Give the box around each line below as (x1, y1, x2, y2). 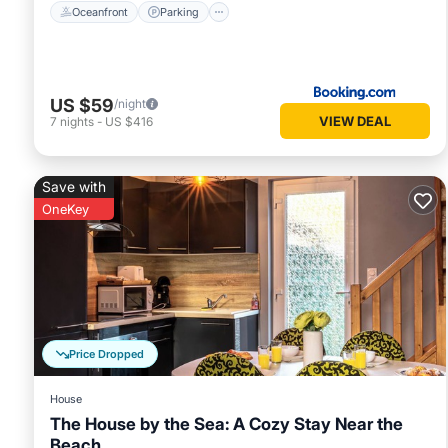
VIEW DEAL (319, 113, 391, 130)
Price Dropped (69, 347, 144, 362)
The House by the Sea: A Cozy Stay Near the (50, 414, 403, 435)
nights (60, 113, 94, 129)
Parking (160, 4, 199, 19)
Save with (42, 178, 106, 196)
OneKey (42, 201, 89, 218)
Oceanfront (72, 4, 128, 19)
